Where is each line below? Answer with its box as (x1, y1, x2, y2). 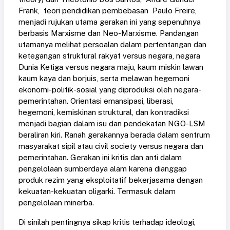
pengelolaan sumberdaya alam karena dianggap (18, 164, 187, 174)
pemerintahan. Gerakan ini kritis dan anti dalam (18, 153, 182, 162)
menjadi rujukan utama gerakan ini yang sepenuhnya (18, 17, 201, 27)
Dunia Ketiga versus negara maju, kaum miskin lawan (18, 63, 203, 72)
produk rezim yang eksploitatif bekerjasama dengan (18, 176, 203, 185)
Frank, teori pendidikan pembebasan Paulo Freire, (18, 6, 197, 15)
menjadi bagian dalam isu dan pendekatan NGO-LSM (18, 119, 205, 128)
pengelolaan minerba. (18, 198, 94, 207)
